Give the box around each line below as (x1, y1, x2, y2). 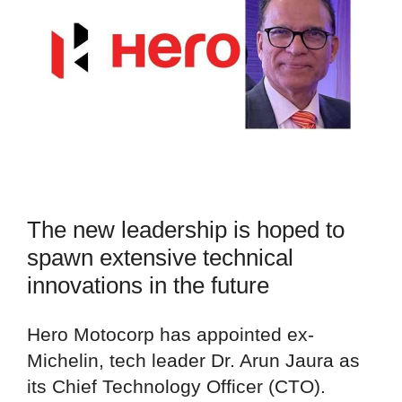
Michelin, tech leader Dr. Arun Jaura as (27, 349, 360, 371)
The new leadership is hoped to (27, 215, 345, 243)
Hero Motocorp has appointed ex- (27, 323, 314, 345)
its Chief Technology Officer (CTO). (27, 375, 326, 397)
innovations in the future (27, 271, 269, 299)
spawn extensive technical (27, 243, 293, 271)
